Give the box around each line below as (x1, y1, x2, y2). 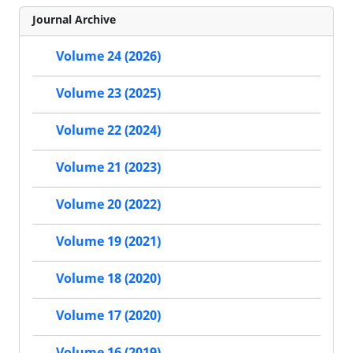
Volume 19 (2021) (56, 232, 161, 251)
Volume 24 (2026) (56, 47, 161, 65)
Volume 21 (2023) (56, 158, 161, 176)
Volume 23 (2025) (56, 84, 161, 102)
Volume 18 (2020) (56, 269, 161, 288)
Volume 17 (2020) (56, 307, 161, 325)
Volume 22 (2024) (56, 121, 161, 139)
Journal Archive (32, 11, 116, 27)
